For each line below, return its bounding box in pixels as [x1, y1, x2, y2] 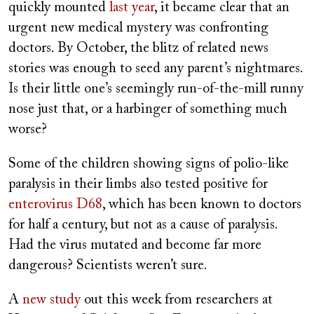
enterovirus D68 [8, 198, 102, 212]
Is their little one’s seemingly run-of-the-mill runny [8, 82, 303, 96]
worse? [8, 123, 47, 137]
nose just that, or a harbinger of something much [8, 102, 287, 116]
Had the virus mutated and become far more [8, 238, 261, 252]
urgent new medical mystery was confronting [8, 21, 268, 35]
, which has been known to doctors [102, 198, 301, 212]
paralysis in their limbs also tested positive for [8, 177, 268, 191]
